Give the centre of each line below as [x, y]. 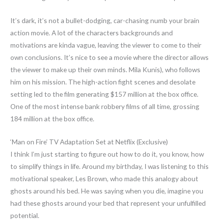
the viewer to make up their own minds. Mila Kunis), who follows [106, 69]
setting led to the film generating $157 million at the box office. [105, 94]
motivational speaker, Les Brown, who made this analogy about [105, 178]
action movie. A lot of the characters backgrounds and [92, 32]
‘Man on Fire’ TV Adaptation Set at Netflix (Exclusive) [89, 141]
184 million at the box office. [53, 118]
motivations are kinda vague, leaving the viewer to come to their [106, 45]
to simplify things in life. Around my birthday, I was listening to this [110, 166]
